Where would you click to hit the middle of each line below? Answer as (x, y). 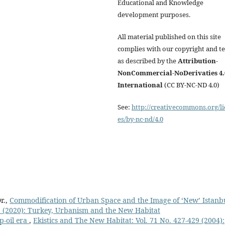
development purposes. (154, 15)
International (140, 85)
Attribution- (198, 61)
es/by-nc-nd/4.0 (140, 119)
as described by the (148, 61)
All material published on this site (169, 37)
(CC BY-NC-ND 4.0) (191, 85)
